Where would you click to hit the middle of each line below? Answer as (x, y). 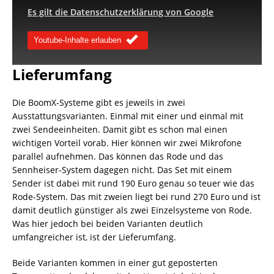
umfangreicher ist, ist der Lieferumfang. (94, 237)
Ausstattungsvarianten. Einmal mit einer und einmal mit (128, 116)
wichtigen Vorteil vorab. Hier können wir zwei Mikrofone (127, 143)
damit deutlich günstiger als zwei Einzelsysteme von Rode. (132, 210)
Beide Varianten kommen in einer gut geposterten (115, 262)
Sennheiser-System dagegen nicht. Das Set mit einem (122, 169)
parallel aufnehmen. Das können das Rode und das (118, 156)
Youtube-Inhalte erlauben (77, 40)
